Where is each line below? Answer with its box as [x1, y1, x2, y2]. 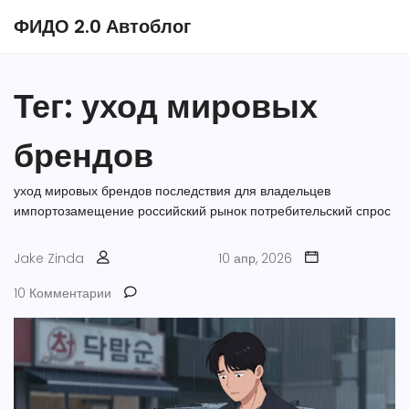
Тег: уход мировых [14, 83, 318, 130]
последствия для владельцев [155, 182, 330, 200]
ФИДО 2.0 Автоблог [14, 14, 191, 39]
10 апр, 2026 [218, 249, 292, 267]
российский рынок [138, 202, 246, 220]
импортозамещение [14, 202, 134, 220]
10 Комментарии [14, 284, 111, 302]
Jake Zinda [14, 249, 84, 267]
